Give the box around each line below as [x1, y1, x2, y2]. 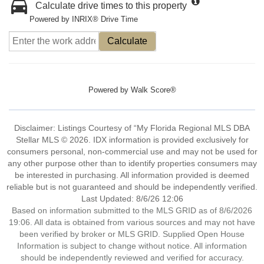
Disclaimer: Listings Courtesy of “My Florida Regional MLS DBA [14, 123, 250, 133]
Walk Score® [130, 85, 176, 94]
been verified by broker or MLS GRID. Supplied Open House [19, 229, 245, 239]
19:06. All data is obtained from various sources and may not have [9, 217, 255, 227]
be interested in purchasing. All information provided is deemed [15, 170, 249, 180]
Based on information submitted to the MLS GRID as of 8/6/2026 [12, 206, 252, 215]
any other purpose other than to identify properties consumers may [7, 159, 257, 168]
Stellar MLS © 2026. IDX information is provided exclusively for [15, 135, 249, 144]
